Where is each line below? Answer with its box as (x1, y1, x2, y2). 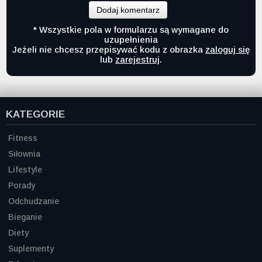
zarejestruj (115, 54, 160, 64)
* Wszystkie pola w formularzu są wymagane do (33, 24, 229, 35)
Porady (8, 180, 35, 190)
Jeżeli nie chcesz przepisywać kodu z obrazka (12, 44, 205, 54)
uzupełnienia (104, 34, 158, 44)
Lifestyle (8, 164, 42, 174)
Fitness (8, 133, 37, 143)
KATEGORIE (6, 108, 65, 120)
